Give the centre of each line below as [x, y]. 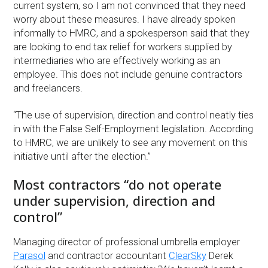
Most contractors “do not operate [118, 185]
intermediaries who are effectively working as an [117, 60]
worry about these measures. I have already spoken [125, 19]
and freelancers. [48, 88]
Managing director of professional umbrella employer [127, 242]
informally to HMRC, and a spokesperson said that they [132, 33]
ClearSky [188, 255]
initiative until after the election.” [82, 157]
